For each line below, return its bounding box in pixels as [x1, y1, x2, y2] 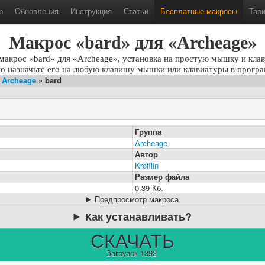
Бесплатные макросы [160, 5, 237, 17]
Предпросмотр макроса [94, 193, 179, 205]
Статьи [124, 5, 148, 17]
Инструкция [70, 5, 112, 17]
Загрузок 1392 [106, 247, 157, 258]
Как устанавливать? [85, 208, 192, 224]
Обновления [15, 5, 59, 17]
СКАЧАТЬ [91, 225, 174, 253]
